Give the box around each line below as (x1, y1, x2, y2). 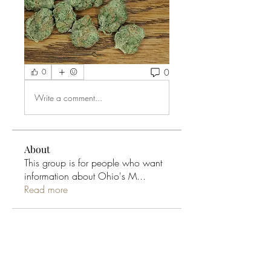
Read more (24, 183, 68, 197)
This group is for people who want (24, 156, 162, 170)
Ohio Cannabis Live (38, 239, 144, 256)
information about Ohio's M (24, 169, 137, 183)
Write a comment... (34, 91, 102, 103)
